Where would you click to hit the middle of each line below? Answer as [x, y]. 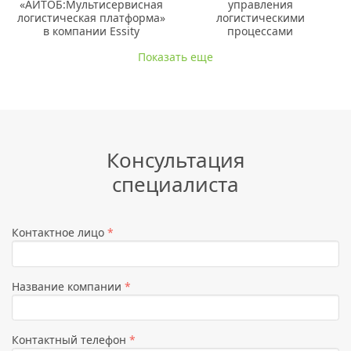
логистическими [260, 17]
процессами [260, 31]
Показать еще [175, 56]
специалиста [175, 185]
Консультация [175, 160]
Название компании [68, 286]
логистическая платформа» [91, 17]
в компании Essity [91, 31]
